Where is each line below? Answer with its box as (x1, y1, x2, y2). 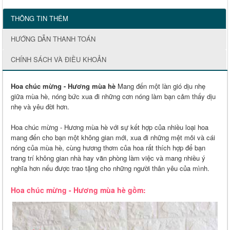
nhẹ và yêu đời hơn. (11, 102, 69, 112)
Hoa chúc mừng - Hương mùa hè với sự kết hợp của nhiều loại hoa (11, 122, 208, 132)
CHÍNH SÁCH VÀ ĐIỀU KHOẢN (11, 54, 106, 65)
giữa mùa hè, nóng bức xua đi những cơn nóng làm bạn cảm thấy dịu (11, 91, 216, 102)
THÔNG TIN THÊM (11, 13, 68, 24)
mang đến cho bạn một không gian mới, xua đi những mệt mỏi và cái (11, 132, 215, 143)
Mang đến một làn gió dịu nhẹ (118, 81, 205, 91)
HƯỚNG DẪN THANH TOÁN (11, 34, 95, 44)
